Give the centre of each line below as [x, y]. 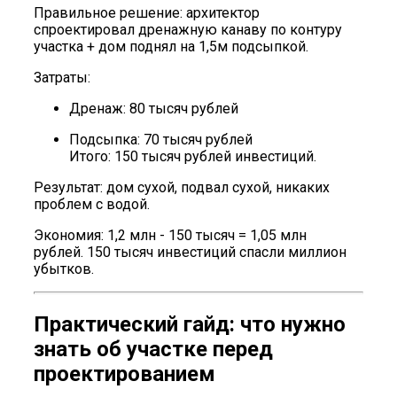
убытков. [64, 269]
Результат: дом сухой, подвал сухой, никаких [182, 188]
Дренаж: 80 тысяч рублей [154, 109]
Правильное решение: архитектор [147, 13]
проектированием [125, 374]
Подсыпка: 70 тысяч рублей [161, 140]
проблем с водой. [92, 205]
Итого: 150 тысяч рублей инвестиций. [193, 157]
